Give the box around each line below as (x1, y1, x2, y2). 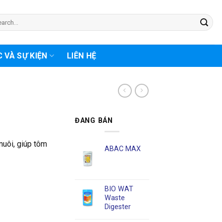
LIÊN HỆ (67, 51, 97, 60)
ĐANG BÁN (75, 116, 113, 125)
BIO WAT (105, 184, 133, 193)
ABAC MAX (105, 144, 141, 153)
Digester (105, 202, 131, 211)
